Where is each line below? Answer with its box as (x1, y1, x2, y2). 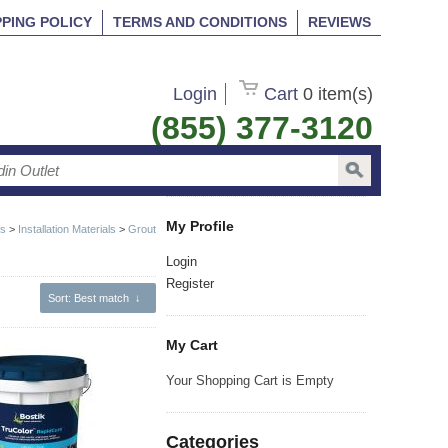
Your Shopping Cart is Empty (165, 372, 334, 388)
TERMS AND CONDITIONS (112, 14, 287, 30)
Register (165, 275, 214, 291)
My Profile (165, 217, 234, 234)
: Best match (67, 291, 129, 304)
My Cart (165, 336, 218, 353)
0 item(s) (302, 84, 373, 104)
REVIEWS (307, 14, 371, 30)
